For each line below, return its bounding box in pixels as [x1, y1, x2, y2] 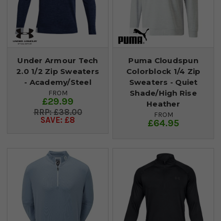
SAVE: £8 [40, 115, 75, 125]
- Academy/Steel [24, 77, 91, 87]
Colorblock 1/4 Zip [126, 66, 201, 76]
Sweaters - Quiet [129, 77, 198, 87]
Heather [147, 99, 180, 109]
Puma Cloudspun [128, 55, 198, 65]
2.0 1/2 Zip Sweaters [16, 66, 99, 76]
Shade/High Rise [130, 88, 197, 98]
